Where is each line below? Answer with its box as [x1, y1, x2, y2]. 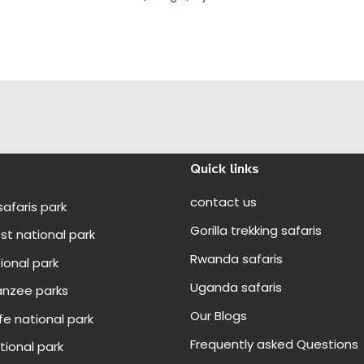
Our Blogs [190, 306, 247, 324]
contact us [190, 193, 257, 210]
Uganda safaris [190, 278, 282, 296]
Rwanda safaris [190, 249, 283, 267]
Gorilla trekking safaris [190, 221, 322, 239]
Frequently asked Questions [190, 335, 362, 353]
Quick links [190, 158, 259, 182]
